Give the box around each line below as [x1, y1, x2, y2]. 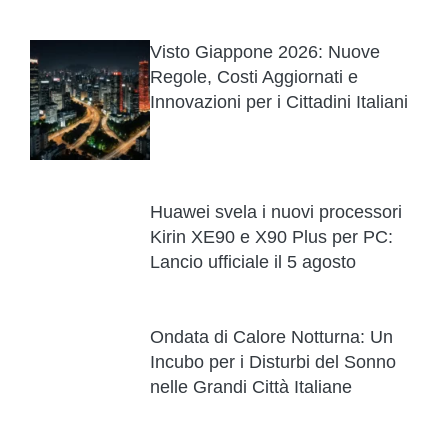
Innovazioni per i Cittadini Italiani [150, 91, 408, 112]
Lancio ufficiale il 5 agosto [150, 251, 356, 272]
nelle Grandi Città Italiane [150, 376, 352, 397]
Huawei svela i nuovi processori [150, 201, 402, 222]
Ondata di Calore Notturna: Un [150, 326, 393, 347]
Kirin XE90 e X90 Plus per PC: [150, 226, 393, 247]
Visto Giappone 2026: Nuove [150, 41, 380, 62]
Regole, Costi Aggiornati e [150, 66, 358, 87]
